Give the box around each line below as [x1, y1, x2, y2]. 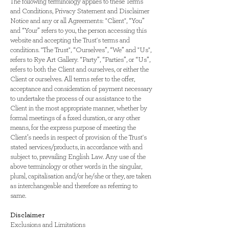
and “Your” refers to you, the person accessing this [10, 27, 147, 34]
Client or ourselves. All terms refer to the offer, [10, 76, 135, 83]
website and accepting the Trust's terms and [10, 37, 130, 44]
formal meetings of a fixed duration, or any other [10, 114, 140, 122]
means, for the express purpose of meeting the [10, 124, 136, 131]
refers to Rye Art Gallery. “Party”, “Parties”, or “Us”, [10, 56, 150, 63]
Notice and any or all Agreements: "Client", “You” [10, 17, 145, 25]
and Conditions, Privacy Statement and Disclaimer [10, 8, 149, 15]
